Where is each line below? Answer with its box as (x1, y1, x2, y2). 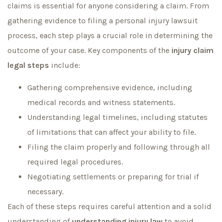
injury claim (171, 46, 214, 55)
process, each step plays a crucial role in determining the (7, 31, 213, 41)
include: (49, 60, 80, 70)
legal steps (7, 60, 49, 70)
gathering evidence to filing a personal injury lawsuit (7, 16, 198, 26)
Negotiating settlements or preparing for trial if (27, 171, 199, 181)
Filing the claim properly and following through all (27, 142, 210, 152)
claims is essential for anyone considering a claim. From (7, 1, 209, 11)
